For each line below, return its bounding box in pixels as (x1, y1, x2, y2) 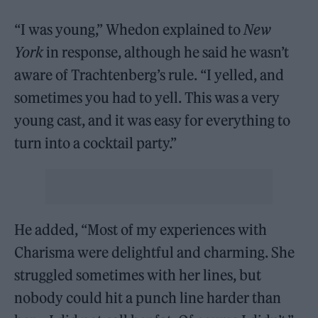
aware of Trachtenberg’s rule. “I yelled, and (14, 66, 285, 84)
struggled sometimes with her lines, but (14, 266, 262, 284)
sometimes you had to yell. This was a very (14, 89, 280, 106)
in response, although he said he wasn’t (43, 43, 290, 61)
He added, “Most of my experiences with (14, 221, 268, 238)
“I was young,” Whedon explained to (14, 21, 244, 38)
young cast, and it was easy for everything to (14, 111, 291, 129)
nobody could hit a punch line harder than (14, 289, 282, 307)
